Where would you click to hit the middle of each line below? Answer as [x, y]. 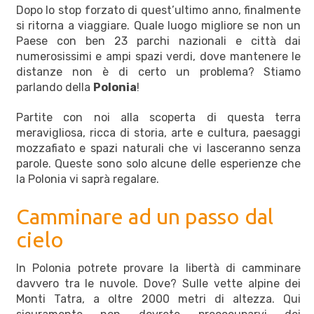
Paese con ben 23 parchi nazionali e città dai [158, 41]
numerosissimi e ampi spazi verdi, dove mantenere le [158, 56]
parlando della [54, 87]
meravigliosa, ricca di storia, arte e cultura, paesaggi [158, 132]
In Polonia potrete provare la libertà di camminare [158, 268]
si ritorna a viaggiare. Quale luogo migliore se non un [158, 26]
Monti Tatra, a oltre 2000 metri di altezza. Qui [158, 299]
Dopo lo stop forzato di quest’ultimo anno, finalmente [158, 10]
